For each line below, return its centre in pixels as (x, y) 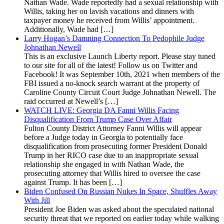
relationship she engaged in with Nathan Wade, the (104, 164)
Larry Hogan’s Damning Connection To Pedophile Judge (114, 38)
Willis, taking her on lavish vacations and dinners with (109, 11)
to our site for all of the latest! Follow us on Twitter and (111, 65)
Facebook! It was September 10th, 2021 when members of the (122, 74)
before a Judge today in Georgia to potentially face (103, 137)
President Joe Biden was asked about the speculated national (119, 209)
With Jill (37, 200)
